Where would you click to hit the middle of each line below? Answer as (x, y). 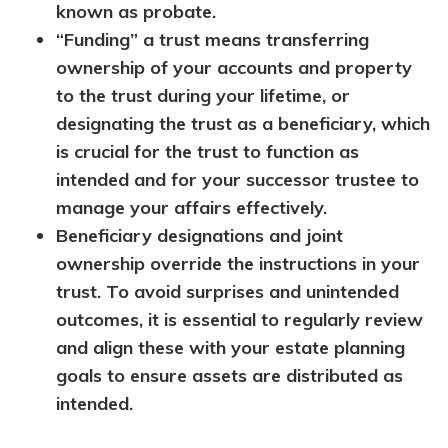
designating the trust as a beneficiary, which (243, 124)
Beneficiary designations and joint (199, 236)
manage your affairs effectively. (191, 208)
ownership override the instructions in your (238, 264)
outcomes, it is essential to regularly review (239, 320)
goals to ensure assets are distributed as (229, 376)
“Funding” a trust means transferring (212, 40)
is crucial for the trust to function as (207, 152)
